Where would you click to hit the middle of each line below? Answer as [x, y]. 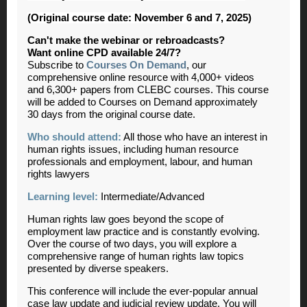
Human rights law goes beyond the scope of [125, 219]
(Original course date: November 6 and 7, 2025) [139, 17]
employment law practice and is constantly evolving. [144, 231]
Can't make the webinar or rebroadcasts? [126, 40]
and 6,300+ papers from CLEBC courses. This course [148, 89]
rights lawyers [59, 174]
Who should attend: [74, 137]
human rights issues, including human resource [133, 149]
